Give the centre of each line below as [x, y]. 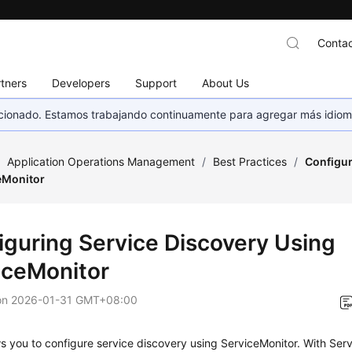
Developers [81, 82]
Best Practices [250, 161]
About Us [226, 82]
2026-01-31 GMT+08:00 [75, 300]
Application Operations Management [101, 161]
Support [156, 82]
